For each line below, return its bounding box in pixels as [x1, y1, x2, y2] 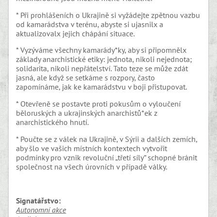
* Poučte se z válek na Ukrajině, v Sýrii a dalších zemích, [16, 134, 198, 144]
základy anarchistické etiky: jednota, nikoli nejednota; [16, 54, 192, 64]
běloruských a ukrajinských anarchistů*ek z [16, 108, 158, 118]
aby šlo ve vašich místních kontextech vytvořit [16, 143, 168, 154]
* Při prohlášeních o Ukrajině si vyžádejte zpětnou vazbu [16, 10, 201, 20]
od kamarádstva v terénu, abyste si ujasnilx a [16, 19, 164, 29]
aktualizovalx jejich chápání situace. [16, 28, 135, 38]
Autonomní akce [16, 204, 66, 215]
